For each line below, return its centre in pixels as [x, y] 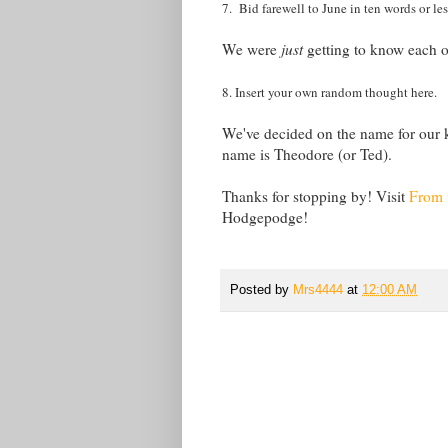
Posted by [261, 289]
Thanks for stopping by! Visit [315, 196]
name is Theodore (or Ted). [307, 154]
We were [249, 49]
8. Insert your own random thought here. [329, 92]
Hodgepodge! [265, 217]
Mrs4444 [320, 289]
